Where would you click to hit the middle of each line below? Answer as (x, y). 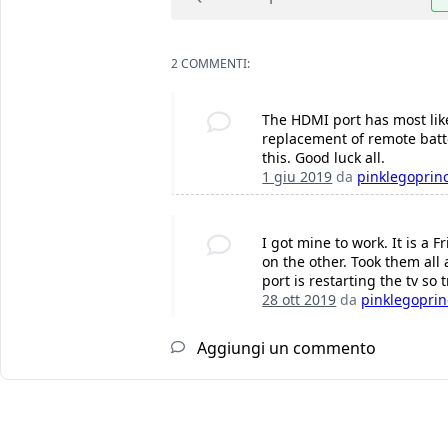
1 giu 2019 (297, 177)
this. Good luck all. (324, 158)
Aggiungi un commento (284, 348)
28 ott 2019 (299, 300)
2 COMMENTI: (210, 64)
